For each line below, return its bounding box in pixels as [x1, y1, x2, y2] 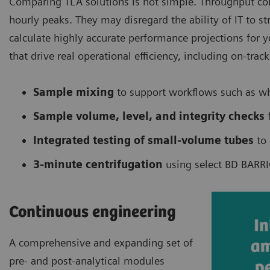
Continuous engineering [9, 203, 176, 222]
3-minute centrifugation [33, 158, 163, 171]
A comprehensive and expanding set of [9, 236, 193, 250]
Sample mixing [33, 86, 114, 99]
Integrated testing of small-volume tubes [33, 134, 254, 147]
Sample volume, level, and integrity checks [33, 110, 265, 123]
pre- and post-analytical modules [9, 254, 165, 268]
